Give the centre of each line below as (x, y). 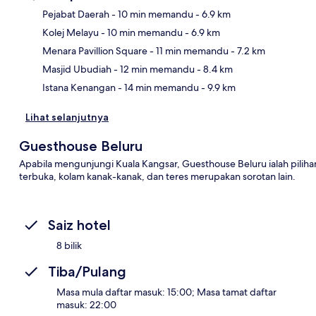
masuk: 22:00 (86, 304)
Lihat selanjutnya (67, 117)
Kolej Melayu (71, 32)
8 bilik (69, 245)
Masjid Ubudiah (77, 69)
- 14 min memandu (157, 87)
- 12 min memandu (153, 69)
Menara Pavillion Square (95, 50)
